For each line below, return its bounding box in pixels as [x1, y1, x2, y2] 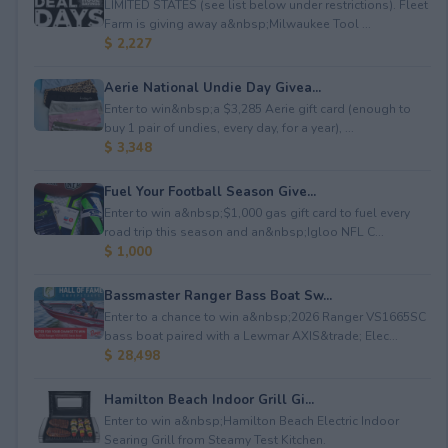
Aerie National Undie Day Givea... [103, 78, 321, 97]
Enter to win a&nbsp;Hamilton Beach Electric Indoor [103, 412, 399, 429]
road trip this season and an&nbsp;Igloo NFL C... [103, 223, 384, 240]
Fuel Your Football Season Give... [103, 182, 316, 201]
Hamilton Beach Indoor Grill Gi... [103, 390, 314, 409]
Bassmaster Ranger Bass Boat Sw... [103, 286, 332, 305]
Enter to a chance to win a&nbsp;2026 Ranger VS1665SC [103, 308, 426, 325]
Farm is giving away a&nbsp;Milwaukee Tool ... [103, 15, 371, 32]
